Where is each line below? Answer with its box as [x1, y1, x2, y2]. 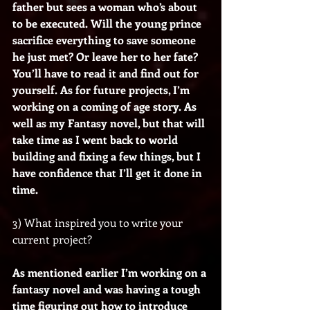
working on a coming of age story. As [12, 98, 199, 113]
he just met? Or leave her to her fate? [12, 48, 201, 64]
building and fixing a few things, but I [12, 148, 203, 163]
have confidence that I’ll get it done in [12, 165, 205, 180]
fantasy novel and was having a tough [12, 281, 203, 296]
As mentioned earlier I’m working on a [12, 264, 209, 280]
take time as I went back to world [12, 131, 181, 147]
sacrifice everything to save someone [12, 32, 199, 47]
